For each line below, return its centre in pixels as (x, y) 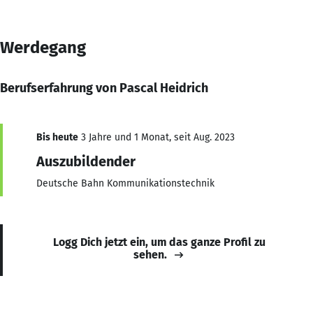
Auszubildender (86, 161)
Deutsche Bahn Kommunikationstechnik (125, 183)
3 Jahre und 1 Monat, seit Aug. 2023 (156, 137)
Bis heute (57, 137)
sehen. (150, 254)
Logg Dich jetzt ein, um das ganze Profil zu (159, 242)
